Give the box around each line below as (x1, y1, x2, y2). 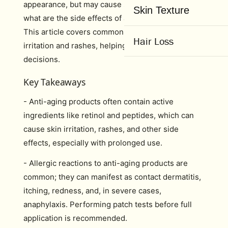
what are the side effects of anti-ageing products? (23, 13, 203, 23)
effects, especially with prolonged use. (23, 138, 162, 148)
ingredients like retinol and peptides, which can (23, 110, 194, 120)
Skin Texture (133, 5, 189, 16)
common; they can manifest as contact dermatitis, (23, 172, 201, 182)
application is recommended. (23, 213, 127, 223)
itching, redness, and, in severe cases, (23, 185, 161, 195)
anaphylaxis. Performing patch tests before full (23, 199, 192, 209)
